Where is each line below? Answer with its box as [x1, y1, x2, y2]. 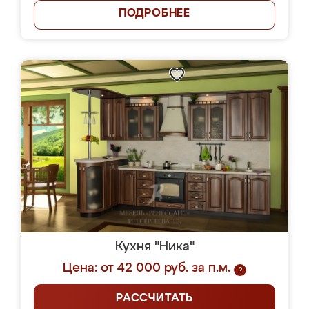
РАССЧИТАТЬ [116, 293, 193, 304]
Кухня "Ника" [114, 241, 195, 253]
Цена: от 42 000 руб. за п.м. [63, 262, 230, 275]
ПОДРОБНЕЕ [118, 8, 191, 19]
